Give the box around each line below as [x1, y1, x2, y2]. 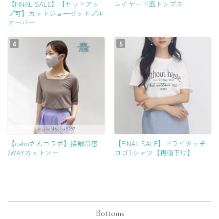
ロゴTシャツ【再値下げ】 [114, 148, 194, 157]
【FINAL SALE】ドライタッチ [114, 138, 206, 148]
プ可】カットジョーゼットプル [8, 8, 104, 18]
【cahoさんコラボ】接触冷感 [8, 138, 98, 148]
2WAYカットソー [8, 148, 59, 157]
